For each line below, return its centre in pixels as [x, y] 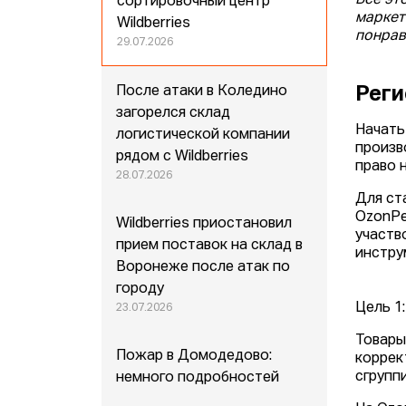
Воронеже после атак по [203, 268]
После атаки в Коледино [202, 92]
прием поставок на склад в [210, 246]
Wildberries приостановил [204, 224]
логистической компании [203, 135]
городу [140, 290]
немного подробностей [198, 378]
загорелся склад [174, 114]
